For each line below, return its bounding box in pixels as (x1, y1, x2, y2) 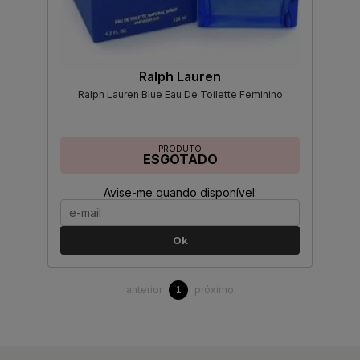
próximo (194, 284, 234, 297)
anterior (126, 284, 162, 297)
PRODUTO (158, 144, 202, 154)
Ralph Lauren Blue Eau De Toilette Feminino (77, 88, 283, 101)
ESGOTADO (142, 151, 218, 168)
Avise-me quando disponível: (103, 186, 257, 200)
